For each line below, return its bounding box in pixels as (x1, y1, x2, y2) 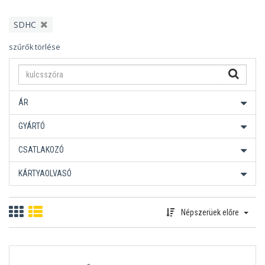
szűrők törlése (9, 42, 60, 52)
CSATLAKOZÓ (18, 145, 64, 154)
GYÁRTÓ (18, 121, 45, 131)
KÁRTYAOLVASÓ (18, 169, 72, 178)
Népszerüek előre (179, 208, 241, 217)
